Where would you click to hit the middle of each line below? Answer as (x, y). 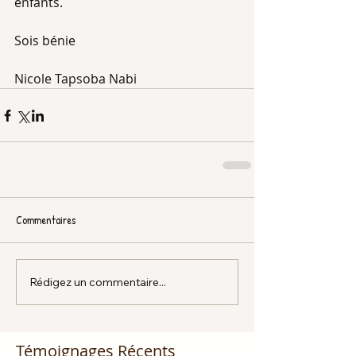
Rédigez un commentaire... (98, 282)
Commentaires (46, 220)
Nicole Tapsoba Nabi (75, 79)
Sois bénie (45, 41)
